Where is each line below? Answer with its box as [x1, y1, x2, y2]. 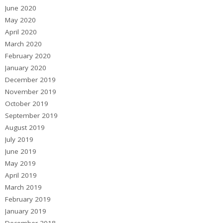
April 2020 [5, 27, 37, 37]
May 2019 [5, 159, 36, 168]
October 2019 [5, 99, 48, 109]
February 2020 [5, 51, 51, 61]
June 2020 [5, 3, 36, 13]
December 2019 [5, 75, 56, 85]
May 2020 [5, 15, 36, 25]
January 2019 [5, 207, 46, 216]
